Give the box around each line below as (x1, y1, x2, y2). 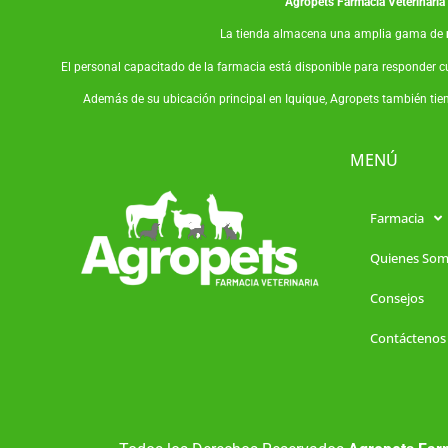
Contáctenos (370, 329, 446, 348)
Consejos (370, 289, 424, 308)
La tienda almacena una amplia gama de (220, 27, 446, 42)
